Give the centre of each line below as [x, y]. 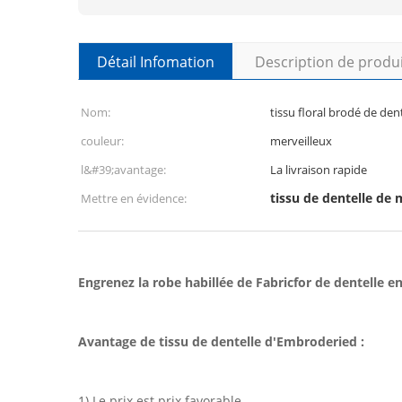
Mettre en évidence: [134, 198]
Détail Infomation [156, 62]
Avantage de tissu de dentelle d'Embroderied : [221, 341]
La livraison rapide [319, 170]
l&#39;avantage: [123, 170]
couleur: [102, 141]
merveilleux [301, 141]
